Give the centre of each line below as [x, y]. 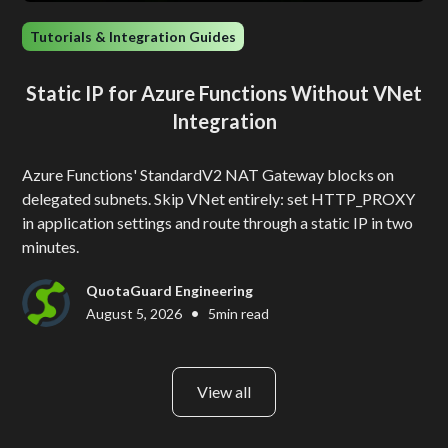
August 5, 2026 [134, 313]
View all [224, 391]
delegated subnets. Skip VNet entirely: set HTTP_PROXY [219, 198]
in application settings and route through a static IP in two [218, 222]
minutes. [51, 246]
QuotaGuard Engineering [170, 291]
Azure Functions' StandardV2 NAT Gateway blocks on [208, 174]
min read [243, 313]
